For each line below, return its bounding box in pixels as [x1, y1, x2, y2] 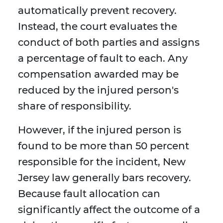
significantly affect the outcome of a [18, 204, 200, 216]
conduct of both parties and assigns [18, 36, 200, 49]
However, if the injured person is [18, 124, 181, 136]
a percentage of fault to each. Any [18, 52, 188, 65]
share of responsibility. [18, 100, 131, 112]
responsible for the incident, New [18, 156, 186, 168]
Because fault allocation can [18, 188, 160, 200]
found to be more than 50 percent [18, 140, 189, 152]
